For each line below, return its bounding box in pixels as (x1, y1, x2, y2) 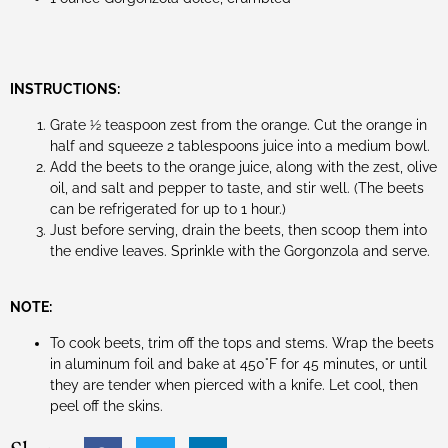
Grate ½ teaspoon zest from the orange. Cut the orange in (50, 116, 427, 133)
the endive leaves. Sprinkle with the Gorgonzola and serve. (50, 242, 430, 259)
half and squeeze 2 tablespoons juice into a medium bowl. (50, 137, 430, 154)
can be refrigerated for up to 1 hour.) (50, 200, 286, 217)
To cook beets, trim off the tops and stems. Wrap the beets (50, 334, 434, 351)
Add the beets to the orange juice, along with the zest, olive (50, 158, 437, 175)
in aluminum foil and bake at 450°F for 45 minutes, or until (50, 355, 427, 372)
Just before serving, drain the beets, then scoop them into (50, 221, 427, 238)
